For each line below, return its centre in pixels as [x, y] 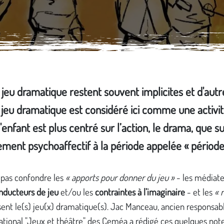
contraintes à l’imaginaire [141, 192]
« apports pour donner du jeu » [120, 177]
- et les [201, 192]
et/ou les [77, 192]
